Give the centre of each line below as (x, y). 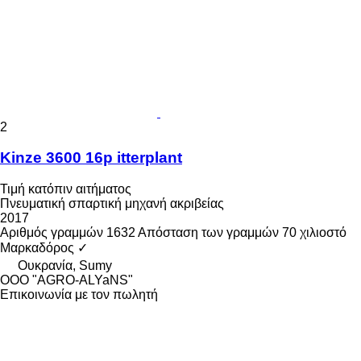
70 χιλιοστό (314, 233)
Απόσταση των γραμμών (208, 233)
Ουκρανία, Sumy (65, 266)
